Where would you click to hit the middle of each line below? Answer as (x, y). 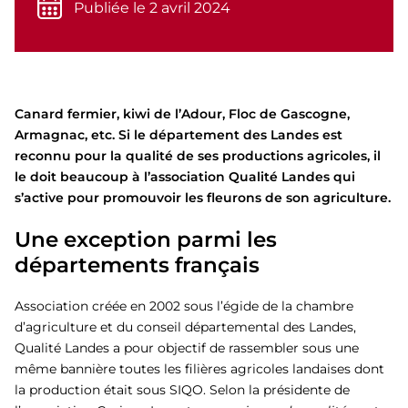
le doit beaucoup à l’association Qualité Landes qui (185, 177)
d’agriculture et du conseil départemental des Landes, (185, 327)
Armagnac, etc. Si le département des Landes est (178, 135)
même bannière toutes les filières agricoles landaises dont (199, 369)
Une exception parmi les (146, 240)
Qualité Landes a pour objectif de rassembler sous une (187, 348)
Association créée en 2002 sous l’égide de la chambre (184, 306)
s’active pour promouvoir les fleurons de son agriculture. (203, 198)
